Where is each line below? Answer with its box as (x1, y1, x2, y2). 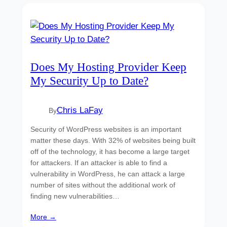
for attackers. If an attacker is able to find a (30, 158, 167, 167)
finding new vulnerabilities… (30, 192, 120, 200)
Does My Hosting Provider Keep (30, 60, 186, 74)
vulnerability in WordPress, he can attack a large (30, 169, 185, 178)
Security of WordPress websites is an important (30, 125, 181, 133)
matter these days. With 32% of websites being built (30, 136, 196, 144)
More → (30, 212, 56, 221)
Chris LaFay (56, 105, 103, 116)
